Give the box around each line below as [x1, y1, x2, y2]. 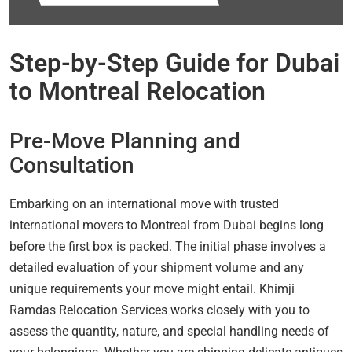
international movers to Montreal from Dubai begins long [9, 217, 324, 233]
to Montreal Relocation [9, 75, 266, 106]
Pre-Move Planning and [9, 127, 240, 154]
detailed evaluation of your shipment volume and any [9, 259, 304, 275]
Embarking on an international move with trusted [9, 196, 279, 211]
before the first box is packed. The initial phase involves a [9, 238, 326, 254]
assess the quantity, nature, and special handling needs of [9, 323, 329, 339]
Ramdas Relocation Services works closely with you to [9, 302, 310, 317]
